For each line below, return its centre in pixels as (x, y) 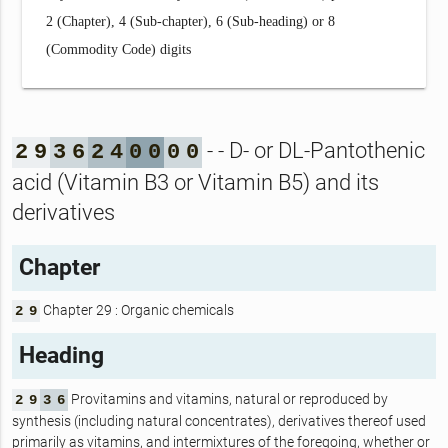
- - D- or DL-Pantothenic (313, 151)
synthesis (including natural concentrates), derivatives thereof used (218, 420)
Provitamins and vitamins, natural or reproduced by (227, 398)
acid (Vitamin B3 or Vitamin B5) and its (195, 183)
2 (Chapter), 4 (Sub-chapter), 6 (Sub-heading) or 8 (191, 21)
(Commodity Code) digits (119, 49)
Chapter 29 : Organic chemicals (136, 309)
